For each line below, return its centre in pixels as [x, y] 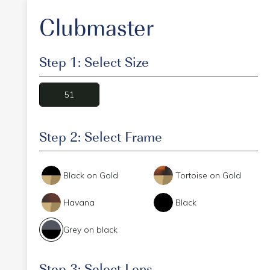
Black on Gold [90, 175]
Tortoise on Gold [209, 175]
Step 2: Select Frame [100, 136]
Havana [79, 202]
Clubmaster [96, 27]
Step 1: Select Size [94, 61]
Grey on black [90, 230]
